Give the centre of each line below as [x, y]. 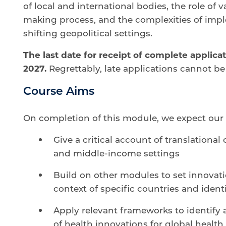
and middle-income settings [117, 153]
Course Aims [59, 91]
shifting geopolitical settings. [89, 33]
